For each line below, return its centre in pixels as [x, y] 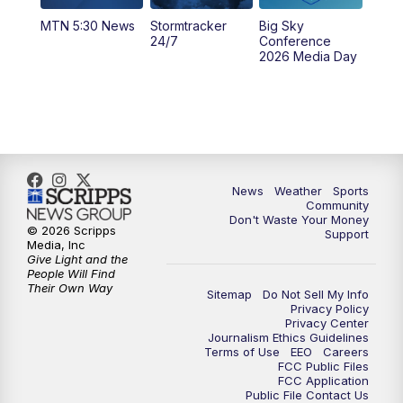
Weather [298, 190]
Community [337, 205]
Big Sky [282, 25]
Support [347, 233]
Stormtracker [188, 25]
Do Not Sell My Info [316, 294]
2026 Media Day [309, 56]
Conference [296, 40]
